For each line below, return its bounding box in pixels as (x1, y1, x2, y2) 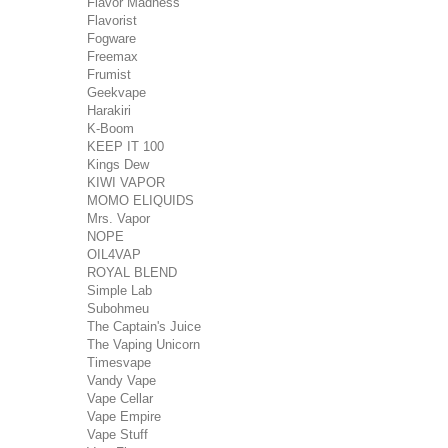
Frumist (87, 67, 131, 82)
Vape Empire (87, 409, 161, 424)
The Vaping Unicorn (87, 337, 200, 352)
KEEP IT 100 (87, 139, 164, 154)
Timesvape (87, 355, 151, 370)
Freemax (87, 49, 138, 64)
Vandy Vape (87, 373, 156, 388)
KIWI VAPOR (87, 175, 165, 190)
